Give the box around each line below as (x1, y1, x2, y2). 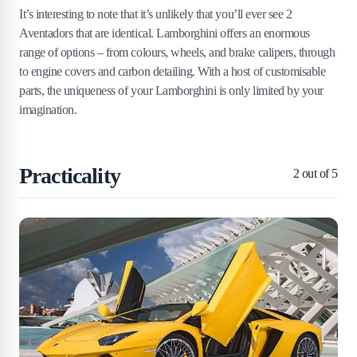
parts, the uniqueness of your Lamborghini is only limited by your (19, 83, 324, 97)
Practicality (19, 163, 120, 188)
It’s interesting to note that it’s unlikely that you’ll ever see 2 (19, 6, 292, 21)
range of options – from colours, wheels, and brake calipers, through (19, 45, 335, 59)
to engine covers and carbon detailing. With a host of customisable (19, 64, 326, 78)
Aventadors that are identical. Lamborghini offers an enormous (19, 25, 310, 40)
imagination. (19, 102, 77, 116)
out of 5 (299, 166, 338, 180)
